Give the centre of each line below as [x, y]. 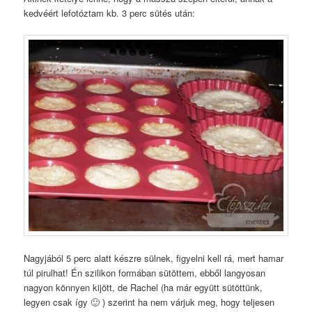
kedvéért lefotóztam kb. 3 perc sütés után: [110, 13]
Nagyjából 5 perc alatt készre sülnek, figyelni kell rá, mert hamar [154, 258]
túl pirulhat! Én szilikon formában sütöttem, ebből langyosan [145, 272]
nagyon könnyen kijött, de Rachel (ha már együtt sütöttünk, [143, 287]
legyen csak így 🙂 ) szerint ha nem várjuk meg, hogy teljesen [149, 302]
